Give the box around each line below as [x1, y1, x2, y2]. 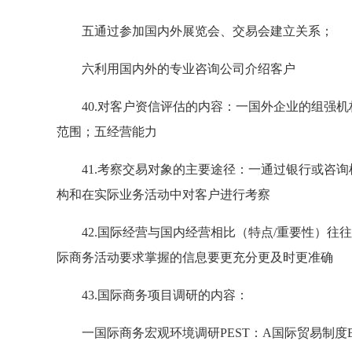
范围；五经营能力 [57, 125, 157, 138]
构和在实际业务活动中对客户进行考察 [57, 188, 270, 201]
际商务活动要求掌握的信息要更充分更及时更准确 [57, 251, 333, 264]
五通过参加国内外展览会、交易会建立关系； [57, 24, 333, 38]
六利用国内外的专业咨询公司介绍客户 [57, 62, 295, 75]
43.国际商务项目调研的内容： [57, 288, 248, 302]
